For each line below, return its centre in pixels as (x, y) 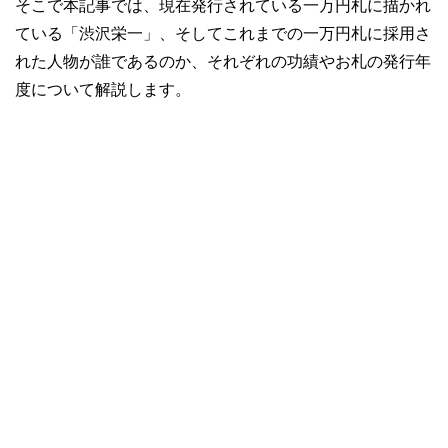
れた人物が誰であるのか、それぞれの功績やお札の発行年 (223, 60)
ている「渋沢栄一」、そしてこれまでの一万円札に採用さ (223, 32)
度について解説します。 (103, 88)
